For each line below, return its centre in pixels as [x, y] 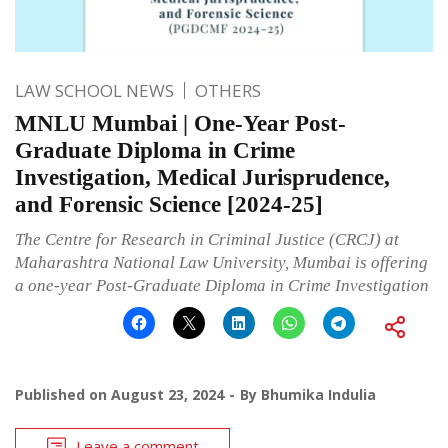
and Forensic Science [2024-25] [169, 204]
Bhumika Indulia [318, 394]
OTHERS [228, 90]
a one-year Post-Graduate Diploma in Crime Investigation [222, 285]
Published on [63, 394]
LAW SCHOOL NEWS [94, 90]
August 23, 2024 [167, 394]
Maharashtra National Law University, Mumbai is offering [221, 262]
